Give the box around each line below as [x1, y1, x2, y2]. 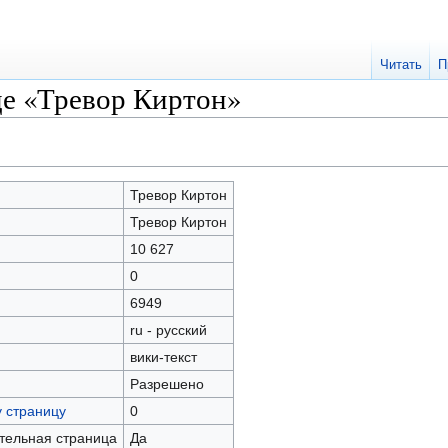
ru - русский [129, 322, 207, 338]
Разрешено [129, 376, 204, 392]
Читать [380, 57, 423, 73]
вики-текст [129, 349, 197, 365]
